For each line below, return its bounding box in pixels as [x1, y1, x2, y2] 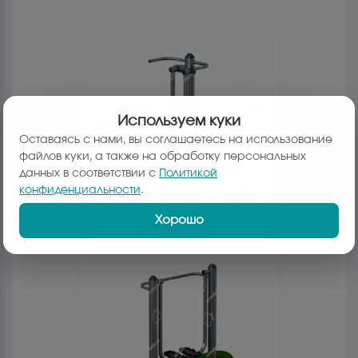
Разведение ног [129, 216, 229, 229]
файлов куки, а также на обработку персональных [19, 150, 306, 162]
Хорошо [154, 213, 204, 226]
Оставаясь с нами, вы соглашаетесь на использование [19, 133, 332, 145]
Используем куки [117, 113, 241, 129]
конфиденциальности [19, 184, 141, 196]
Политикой [159, 167, 217, 179]
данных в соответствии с [19, 167, 156, 179]
